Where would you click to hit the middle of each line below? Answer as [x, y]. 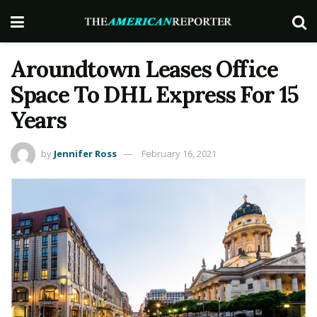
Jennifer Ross [85, 153]
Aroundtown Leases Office [144, 69]
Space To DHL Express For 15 [155, 94]
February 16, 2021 [179, 153]
